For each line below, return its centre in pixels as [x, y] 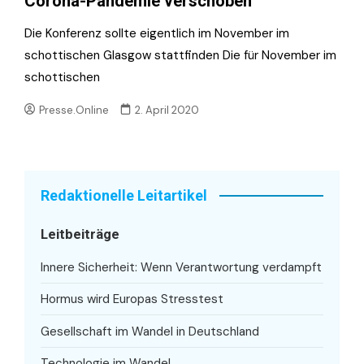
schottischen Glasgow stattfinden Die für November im [180, 55]
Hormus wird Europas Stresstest [132, 299]
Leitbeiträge [80, 234]
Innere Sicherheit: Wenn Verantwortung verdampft [181, 267]
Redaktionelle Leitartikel [124, 195]
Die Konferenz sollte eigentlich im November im [157, 33]
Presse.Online [74, 110]
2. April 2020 [167, 110]
